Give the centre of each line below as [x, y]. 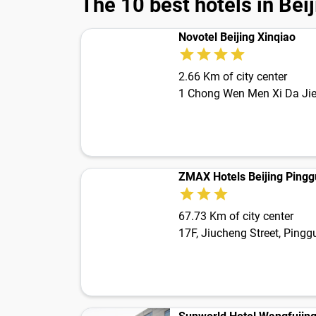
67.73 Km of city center [236, 217]
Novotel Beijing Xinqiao [237, 37]
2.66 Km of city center [233, 77]
